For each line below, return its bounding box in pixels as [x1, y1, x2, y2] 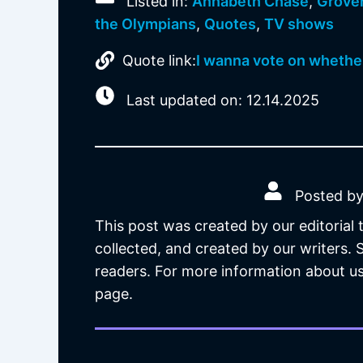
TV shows [264, 15, 334, 33]
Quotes [204, 15, 256, 33]
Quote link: [122, 51, 197, 69]
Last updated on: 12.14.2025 [122, 92, 320, 109]
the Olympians [95, 15, 196, 33]
